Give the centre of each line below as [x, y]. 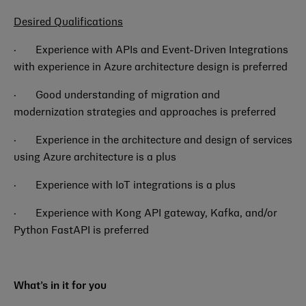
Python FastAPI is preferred [81, 231]
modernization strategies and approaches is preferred [145, 113]
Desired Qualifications [68, 23]
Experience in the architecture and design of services [164, 141]
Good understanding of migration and [128, 96]
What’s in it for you [60, 286]
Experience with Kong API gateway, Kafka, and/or [156, 214]
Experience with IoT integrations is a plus [136, 186]
